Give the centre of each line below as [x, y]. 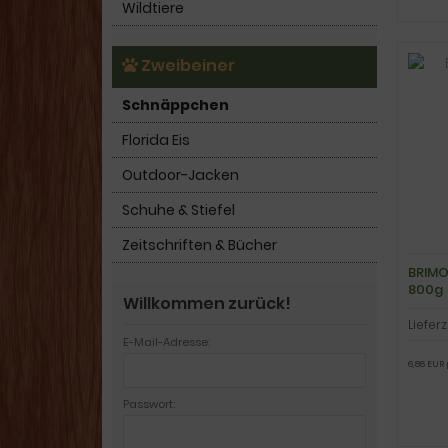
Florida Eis [156, 140]
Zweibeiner [186, 66]
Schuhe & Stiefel [178, 210]
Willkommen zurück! [207, 304]
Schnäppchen [175, 105]
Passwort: [149, 404]
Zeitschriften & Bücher [199, 245]
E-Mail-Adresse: [166, 342]
